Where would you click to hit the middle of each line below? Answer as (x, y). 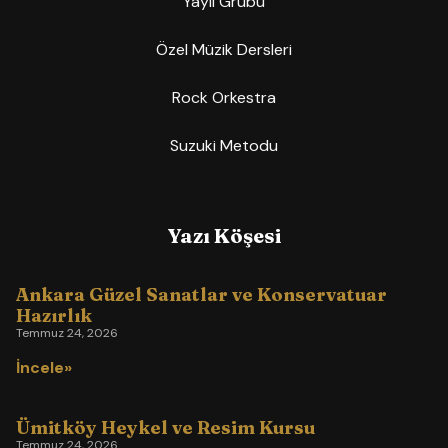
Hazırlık (54, 316)
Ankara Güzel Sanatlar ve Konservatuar (201, 295)
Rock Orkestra (224, 98)
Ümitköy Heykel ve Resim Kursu (165, 428)
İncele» (44, 368)
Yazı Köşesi (224, 236)
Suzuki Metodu (224, 146)
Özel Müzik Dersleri (224, 50)
